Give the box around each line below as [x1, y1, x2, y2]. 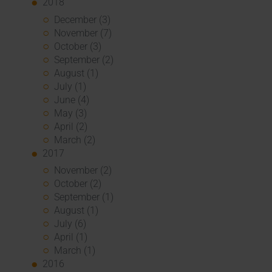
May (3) [54, 107, 87, 119]
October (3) [54, 40, 102, 52]
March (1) [54, 245, 96, 256]
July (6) [54, 218, 87, 229]
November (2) [54, 165, 112, 176]
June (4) [54, 93, 90, 106]
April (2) [54, 120, 88, 132]
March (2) [54, 134, 96, 146]
